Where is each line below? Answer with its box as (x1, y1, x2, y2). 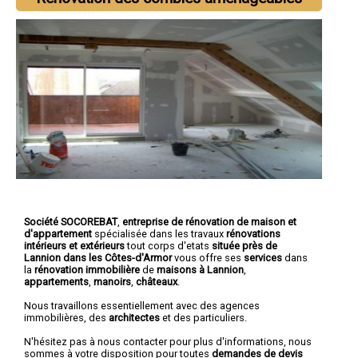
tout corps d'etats (125, 239, 212, 252)
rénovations (226, 227, 280, 240)
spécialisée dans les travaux (92, 227, 226, 240)
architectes (109, 311, 160, 324)
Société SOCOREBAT (24, 215, 117, 228)
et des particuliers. (160, 311, 247, 324)
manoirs (93, 275, 131, 288)
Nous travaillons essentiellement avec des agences (24, 299, 260, 312)
